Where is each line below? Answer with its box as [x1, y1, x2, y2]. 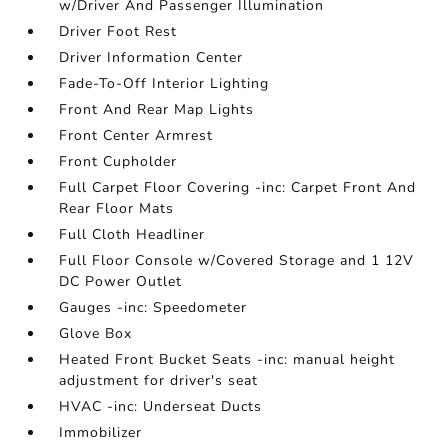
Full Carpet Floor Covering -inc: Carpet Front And [59, 178, 417, 197]
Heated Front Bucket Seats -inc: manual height [59, 350, 396, 369]
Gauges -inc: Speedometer [59, 298, 248, 317]
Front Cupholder [59, 152, 178, 171]
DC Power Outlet [59, 272, 183, 291]
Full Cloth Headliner [59, 225, 206, 244]
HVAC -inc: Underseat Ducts [59, 397, 263, 416]
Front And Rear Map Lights [59, 100, 255, 119]
